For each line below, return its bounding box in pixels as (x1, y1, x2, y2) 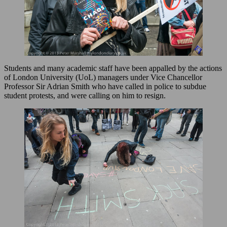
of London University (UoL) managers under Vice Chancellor (4, 72, 202, 82)
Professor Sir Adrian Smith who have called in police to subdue (4, 82, 206, 91)
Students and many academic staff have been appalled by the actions (4, 63, 222, 72)
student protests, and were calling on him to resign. (4, 91, 166, 100)
